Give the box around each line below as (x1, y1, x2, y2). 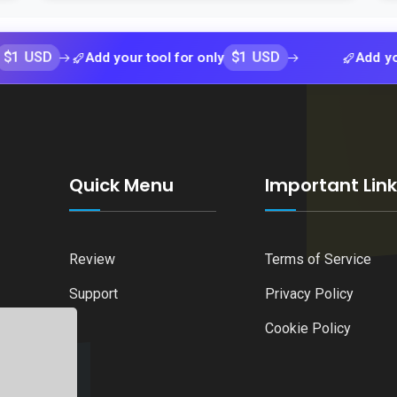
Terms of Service (265, 251, 372, 268)
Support (68, 285, 118, 302)
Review (68, 251, 115, 268)
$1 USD (179, 49, 226, 66)
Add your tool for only (32, 49, 172, 66)
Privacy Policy (265, 285, 354, 302)
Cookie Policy (265, 320, 352, 337)
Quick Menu (68, 173, 174, 198)
